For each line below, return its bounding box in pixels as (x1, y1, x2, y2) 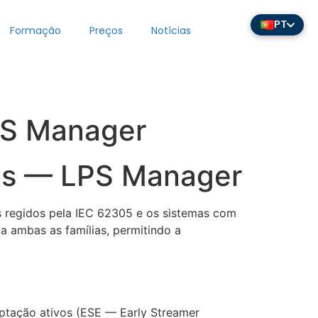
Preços (89, 23, 124, 38)
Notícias (151, 23, 192, 38)
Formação (10, 23, 62, 38)
